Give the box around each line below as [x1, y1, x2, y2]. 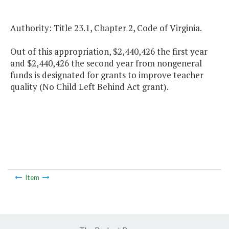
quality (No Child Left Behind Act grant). [10, 81, 169, 93]
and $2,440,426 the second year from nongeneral [10, 57, 202, 70]
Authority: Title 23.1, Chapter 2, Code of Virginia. [10, 22, 202, 34]
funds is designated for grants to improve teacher [10, 69, 203, 81]
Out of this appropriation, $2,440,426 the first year [10, 45, 208, 58]
